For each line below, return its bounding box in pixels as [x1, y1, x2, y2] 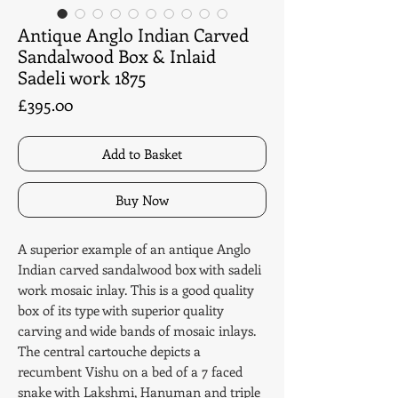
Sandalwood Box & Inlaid [18, 44, 216, 68]
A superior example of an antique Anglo [18, 240, 251, 258]
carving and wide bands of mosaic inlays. [18, 322, 256, 339]
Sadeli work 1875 [18, 65, 147, 89]
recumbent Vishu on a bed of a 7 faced [18, 362, 243, 380]
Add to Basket [102, 145, 182, 163]
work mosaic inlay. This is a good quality [18, 281, 254, 298]
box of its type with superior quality [18, 301, 224, 319]
